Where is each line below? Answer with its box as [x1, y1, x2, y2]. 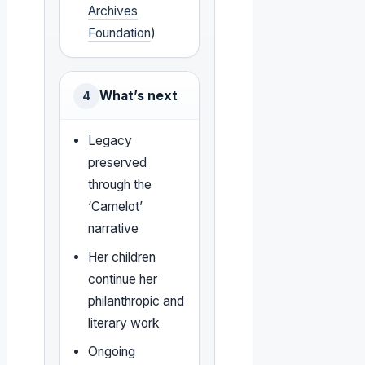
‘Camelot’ [88, 199, 143, 215]
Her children [88, 249, 156, 266]
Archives [88, 3, 139, 20]
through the [88, 177, 152, 193]
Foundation [88, 25, 152, 42]
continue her [88, 271, 158, 288]
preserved [88, 155, 147, 171]
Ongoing [88, 344, 136, 360]
